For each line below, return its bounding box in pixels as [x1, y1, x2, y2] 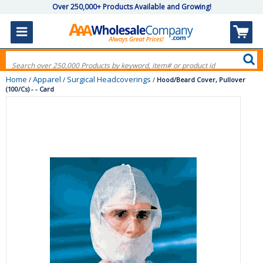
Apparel [33, 74, 61, 85]
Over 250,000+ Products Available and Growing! [52, 2, 211, 12]
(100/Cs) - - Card [6, 85, 54, 93]
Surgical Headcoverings [67, 74, 151, 85]
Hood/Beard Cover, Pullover [157, 75, 245, 84]
